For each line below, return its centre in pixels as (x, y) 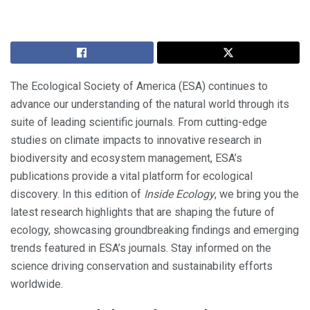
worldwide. (37, 284)
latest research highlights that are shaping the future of (143, 212)
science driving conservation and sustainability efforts (142, 266)
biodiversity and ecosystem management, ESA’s (126, 158)
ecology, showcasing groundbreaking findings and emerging (155, 230)
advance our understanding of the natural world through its (150, 104)
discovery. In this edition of (77, 194)
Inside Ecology (179, 194)
